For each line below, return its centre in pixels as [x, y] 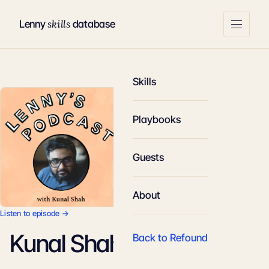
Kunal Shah [66, 243]
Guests [148, 157]
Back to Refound [170, 238]
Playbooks [157, 119]
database [92, 24]
